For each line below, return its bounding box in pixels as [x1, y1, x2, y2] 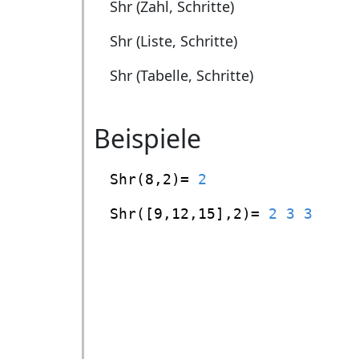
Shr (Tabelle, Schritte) [110, 66, 253, 85]
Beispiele [94, 121, 201, 155]
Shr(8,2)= [110, 171, 198, 188]
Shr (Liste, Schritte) [110, 31, 237, 50]
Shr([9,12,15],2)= [110, 205, 268, 222]
